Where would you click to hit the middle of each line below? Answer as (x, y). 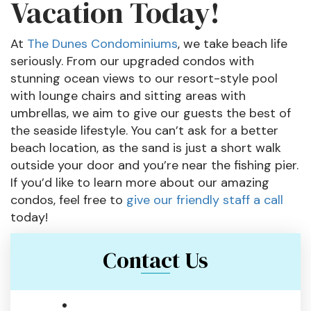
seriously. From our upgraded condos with (132, 61)
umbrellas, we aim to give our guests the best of (151, 113)
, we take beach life (233, 44)
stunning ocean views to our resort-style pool (144, 78)
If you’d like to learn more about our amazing (140, 183)
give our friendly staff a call (205, 200)
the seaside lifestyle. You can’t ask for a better (144, 131)
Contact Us (155, 260)
